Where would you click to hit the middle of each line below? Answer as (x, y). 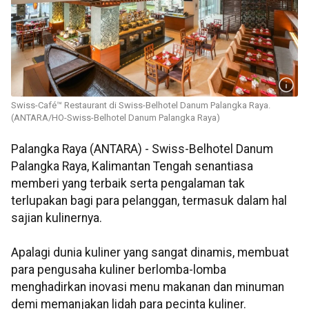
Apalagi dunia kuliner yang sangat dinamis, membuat (150, 253)
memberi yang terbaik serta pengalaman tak (128, 184)
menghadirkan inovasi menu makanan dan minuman (148, 287)
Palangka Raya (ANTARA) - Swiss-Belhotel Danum (142, 149)
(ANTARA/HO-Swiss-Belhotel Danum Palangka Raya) (116, 118)
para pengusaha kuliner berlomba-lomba (119, 270)
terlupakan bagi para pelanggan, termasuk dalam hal (149, 201)
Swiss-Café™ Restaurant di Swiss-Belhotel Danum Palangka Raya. (141, 106)
